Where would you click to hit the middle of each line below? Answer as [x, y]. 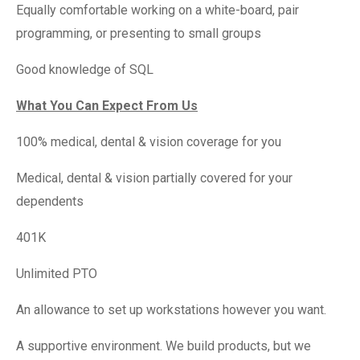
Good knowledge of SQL [85, 70]
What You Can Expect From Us [107, 106]
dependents [50, 201]
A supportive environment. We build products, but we [164, 346]
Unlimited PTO [57, 274]
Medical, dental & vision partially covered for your [154, 178]
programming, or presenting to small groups [139, 33]
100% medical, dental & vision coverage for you [149, 142]
